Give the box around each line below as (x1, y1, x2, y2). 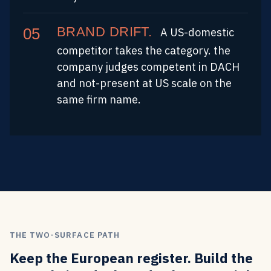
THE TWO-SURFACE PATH (10, 229, 120, 240)
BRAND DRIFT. (57, 24, 152, 39)
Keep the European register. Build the (10, 249, 253, 267)
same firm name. (57, 92, 141, 106)
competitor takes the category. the (57, 43, 230, 57)
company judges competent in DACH (57, 59, 240, 74)
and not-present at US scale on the (57, 76, 232, 90)
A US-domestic (158, 25, 235, 39)
